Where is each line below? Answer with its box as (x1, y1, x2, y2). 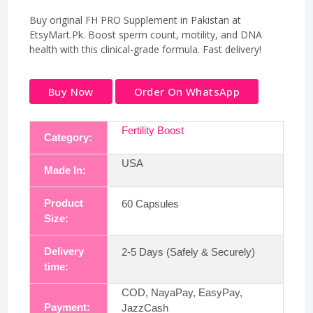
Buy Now (48, 84, 94, 99)
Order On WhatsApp (133, 84, 240, 99)
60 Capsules (122, 197, 179, 210)
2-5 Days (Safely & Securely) (122, 245, 255, 258)
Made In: (44, 163, 86, 176)
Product (44, 196, 83, 209)
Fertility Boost (122, 124, 184, 136)
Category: (44, 131, 92, 143)
